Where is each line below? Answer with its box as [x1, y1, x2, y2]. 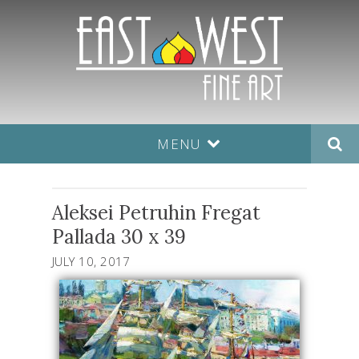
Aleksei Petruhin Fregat [52, 200, 260, 225]
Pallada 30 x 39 [52, 224, 186, 249]
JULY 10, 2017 [52, 253, 131, 269]
